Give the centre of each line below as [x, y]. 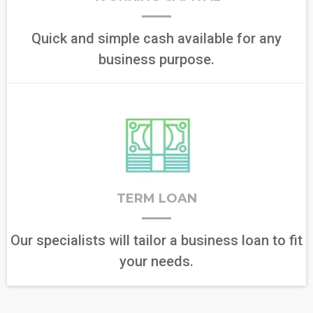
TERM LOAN [156, 198]
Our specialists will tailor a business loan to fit [156, 240]
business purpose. [156, 59]
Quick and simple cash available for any [156, 38]
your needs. [156, 261]
